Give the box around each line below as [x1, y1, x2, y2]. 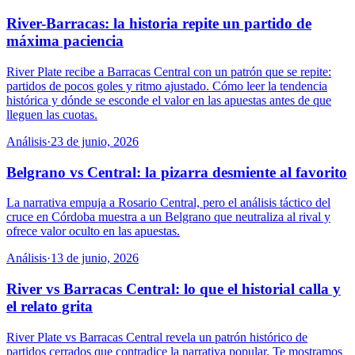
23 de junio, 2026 [51, 135, 139, 148]
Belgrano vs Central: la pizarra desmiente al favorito [6, 163, 347, 181]
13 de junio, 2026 [51, 251, 139, 265]
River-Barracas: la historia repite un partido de [6, 15, 311, 32]
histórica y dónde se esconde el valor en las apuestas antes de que [6, 94, 331, 107]
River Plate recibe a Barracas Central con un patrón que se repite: [6, 65, 331, 78]
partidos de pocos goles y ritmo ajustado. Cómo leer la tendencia [6, 79, 327, 93]
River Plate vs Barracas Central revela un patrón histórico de [6, 330, 307, 344]
